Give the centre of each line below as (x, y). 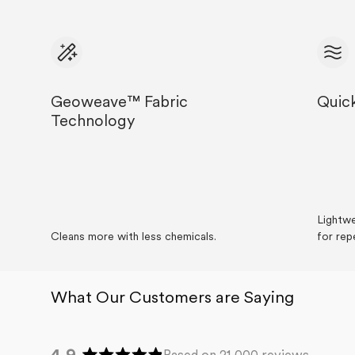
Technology (93, 122)
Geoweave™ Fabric (119, 103)
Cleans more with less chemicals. (134, 237)
